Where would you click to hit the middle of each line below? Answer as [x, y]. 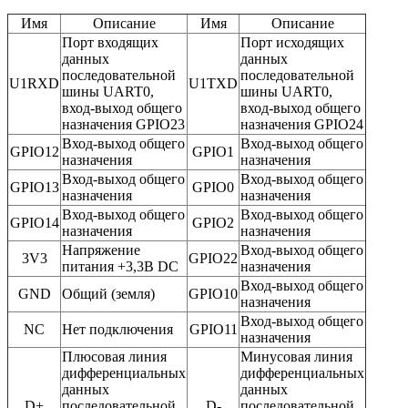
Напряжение [101, 250]
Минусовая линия [296, 356]
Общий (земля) [108, 293]
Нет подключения [117, 329]
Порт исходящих [292, 42]
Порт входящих [110, 42]
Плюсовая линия [114, 356]
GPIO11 [213, 329]
